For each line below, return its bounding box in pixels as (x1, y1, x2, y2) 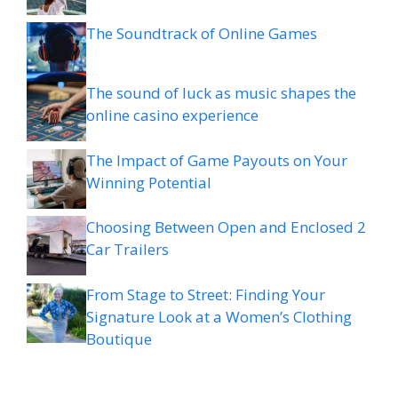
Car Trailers (86, 239, 169, 260)
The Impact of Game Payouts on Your (86, 149, 347, 171)
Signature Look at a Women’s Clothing (86, 306, 352, 327)
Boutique (86, 328, 152, 349)
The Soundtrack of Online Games (86, 23, 317, 44)
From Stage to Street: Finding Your (86, 283, 325, 305)
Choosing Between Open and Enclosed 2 (86, 217, 366, 238)
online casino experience (86, 105, 259, 126)
